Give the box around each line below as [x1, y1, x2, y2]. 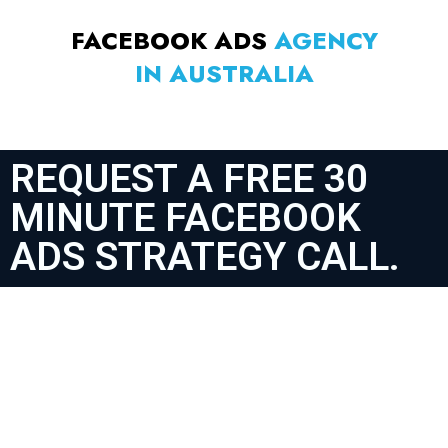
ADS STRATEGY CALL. [10, 234, 400, 281]
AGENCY [273, 23, 378, 59]
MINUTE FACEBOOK [10, 195, 361, 242]
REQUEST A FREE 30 [10, 156, 368, 203]
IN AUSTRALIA [134, 56, 314, 92]
